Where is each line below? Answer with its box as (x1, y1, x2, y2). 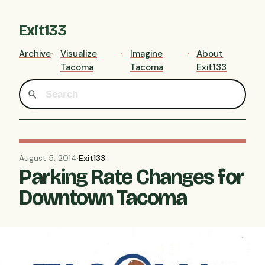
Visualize (60, 48, 97, 60)
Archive (19, 48, 51, 60)
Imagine (130, 48, 163, 60)
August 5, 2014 (19, 153, 77, 164)
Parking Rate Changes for (19, 164, 245, 190)
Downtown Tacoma (19, 185, 187, 211)
